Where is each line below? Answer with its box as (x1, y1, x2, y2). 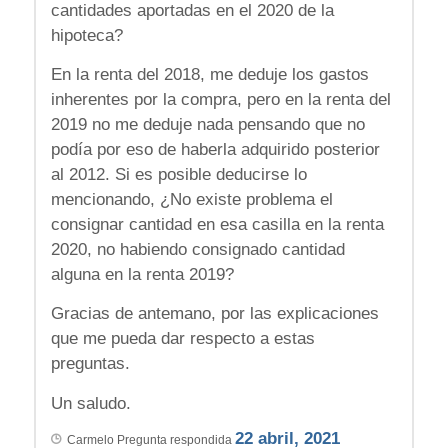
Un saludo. (50, 393, 131, 413)
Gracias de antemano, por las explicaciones (50, 304, 379, 324)
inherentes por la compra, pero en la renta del (50, 90, 391, 109)
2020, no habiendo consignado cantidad (50, 240, 345, 259)
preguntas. (50, 354, 130, 374)
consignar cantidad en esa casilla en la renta (50, 215, 384, 234)
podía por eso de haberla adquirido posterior (50, 140, 380, 159)
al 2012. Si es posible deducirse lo (50, 165, 307, 184)
